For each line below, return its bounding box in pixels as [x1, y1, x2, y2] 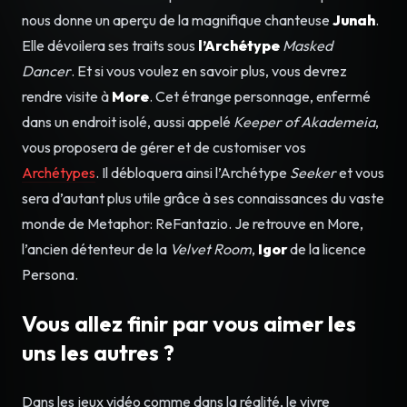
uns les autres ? [22, 338, 174, 366]
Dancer [22, 61, 71, 80]
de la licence [287, 239, 366, 258]
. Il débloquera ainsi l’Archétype [95, 163, 290, 182]
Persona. [22, 264, 78, 283]
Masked [283, 35, 333, 55]
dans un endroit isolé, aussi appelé [22, 112, 233, 131]
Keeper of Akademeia [233, 112, 375, 131]
